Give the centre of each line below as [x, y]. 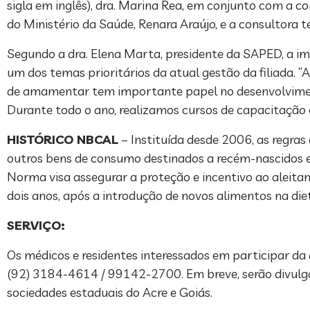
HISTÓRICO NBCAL [63, 139]
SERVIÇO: [36, 225]
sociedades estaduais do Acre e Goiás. [110, 292]
